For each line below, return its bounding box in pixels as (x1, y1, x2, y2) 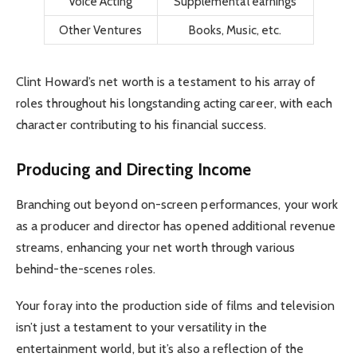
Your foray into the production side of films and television (16, 298, 335, 314)
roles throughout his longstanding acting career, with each (16, 96, 332, 111)
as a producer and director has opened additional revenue (16, 218, 336, 234)
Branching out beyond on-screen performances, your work (16, 197, 339, 213)
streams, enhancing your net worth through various (16, 240, 295, 256)
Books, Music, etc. (188, 22, 282, 38)
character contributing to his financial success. (16, 117, 266, 132)
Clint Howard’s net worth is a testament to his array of (16, 74, 316, 89)
